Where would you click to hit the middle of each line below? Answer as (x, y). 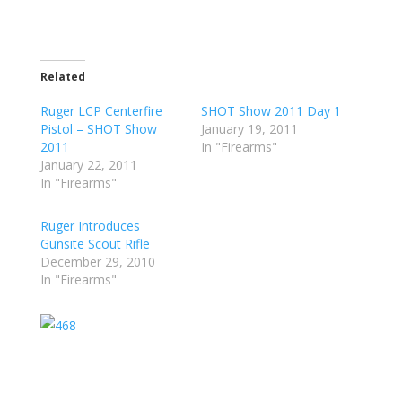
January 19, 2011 (249, 129)
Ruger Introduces (90, 226)
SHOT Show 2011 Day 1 (271, 111)
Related (62, 77)
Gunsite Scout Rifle (95, 244)
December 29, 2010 (97, 262)
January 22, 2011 (88, 165)
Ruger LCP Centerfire (101, 111)
